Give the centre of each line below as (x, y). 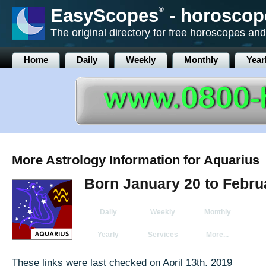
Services (163, 235)
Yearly (108, 235)
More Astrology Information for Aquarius (136, 160)
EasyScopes (104, 16)
